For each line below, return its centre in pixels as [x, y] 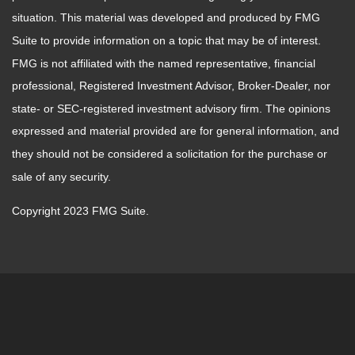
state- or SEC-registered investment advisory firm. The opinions [171, 109]
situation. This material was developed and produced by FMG [166, 18]
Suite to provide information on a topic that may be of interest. [166, 41]
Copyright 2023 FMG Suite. [80, 211]
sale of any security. [61, 177]
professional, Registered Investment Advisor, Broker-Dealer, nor [171, 86]
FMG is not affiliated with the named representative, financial [164, 63]
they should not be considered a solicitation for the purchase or [170, 154]
